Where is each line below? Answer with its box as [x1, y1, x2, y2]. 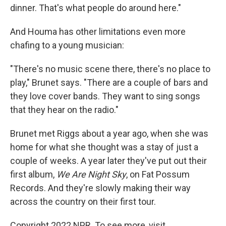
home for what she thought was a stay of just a [10, 142, 198, 152]
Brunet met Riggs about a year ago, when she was [10, 128, 208, 139]
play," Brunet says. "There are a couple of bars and [10, 77, 208, 88]
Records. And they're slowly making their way [10, 183, 191, 193]
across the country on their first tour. [10, 196, 156, 207]
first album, [10, 169, 56, 180]
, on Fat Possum [126, 169, 190, 180]
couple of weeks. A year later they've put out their [10, 155, 207, 166]
